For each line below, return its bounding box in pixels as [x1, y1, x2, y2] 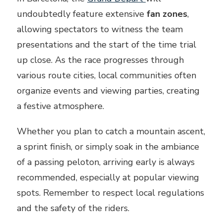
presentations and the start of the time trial [17, 38, 196, 51]
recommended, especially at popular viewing [17, 171, 199, 183]
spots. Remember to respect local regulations [17, 186, 204, 199]
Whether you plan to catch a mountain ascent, [17, 125, 205, 137]
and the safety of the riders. [17, 202, 129, 214]
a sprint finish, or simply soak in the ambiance [17, 140, 199, 153]
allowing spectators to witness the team [17, 23, 183, 35]
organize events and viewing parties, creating [17, 84, 200, 97]
